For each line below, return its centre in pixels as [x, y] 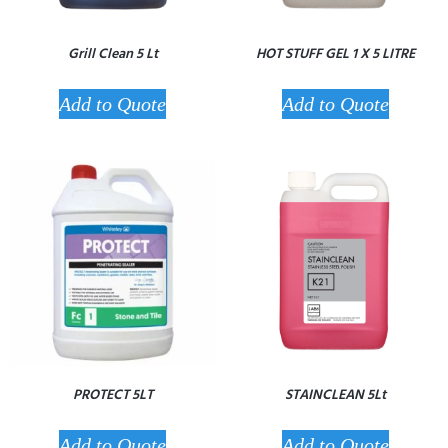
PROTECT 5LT [112, 394]
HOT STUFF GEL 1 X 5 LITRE [335, 53]
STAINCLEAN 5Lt [335, 394]
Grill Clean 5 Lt [112, 53]
